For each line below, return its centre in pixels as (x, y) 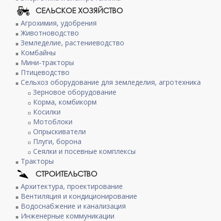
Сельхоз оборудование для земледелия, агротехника (111, 82)
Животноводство (50, 33)
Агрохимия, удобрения (59, 23)
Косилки (47, 112)
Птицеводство (45, 72)
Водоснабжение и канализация (74, 206)
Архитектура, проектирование (72, 186)
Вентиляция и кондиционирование (79, 196)
